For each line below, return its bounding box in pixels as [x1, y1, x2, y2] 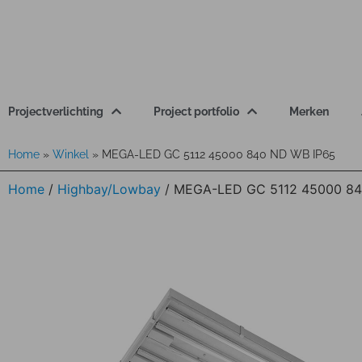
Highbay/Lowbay [57, 181, 161, 197]
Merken [289, 105, 329, 118]
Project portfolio [154, 105, 239, 118]
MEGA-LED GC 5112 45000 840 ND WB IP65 [102, 148, 335, 161]
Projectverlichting [8, 105, 103, 118]
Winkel [53, 148, 89, 161]
